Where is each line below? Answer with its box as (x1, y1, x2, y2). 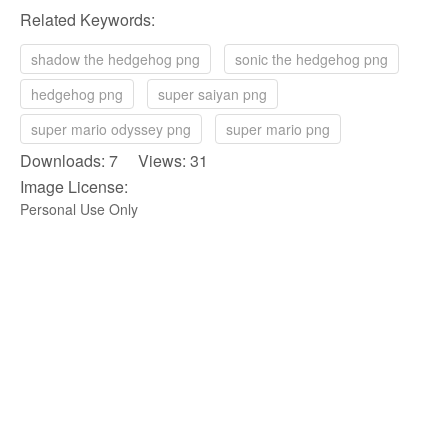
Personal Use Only (20, 198, 138, 219)
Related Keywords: (20, 7, 155, 31)
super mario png (226, 118, 330, 139)
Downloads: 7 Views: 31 (20, 148, 208, 172)
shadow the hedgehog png (31, 48, 200, 69)
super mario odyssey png (31, 118, 191, 139)
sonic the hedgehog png (235, 48, 388, 69)
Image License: (20, 174, 128, 198)
